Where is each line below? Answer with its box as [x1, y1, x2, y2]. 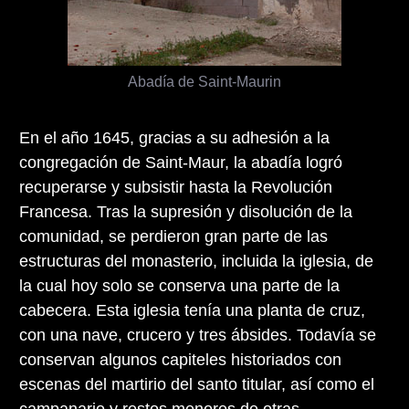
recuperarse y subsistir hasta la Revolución [19, 177, 332, 196]
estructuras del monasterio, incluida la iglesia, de [19, 251, 373, 270]
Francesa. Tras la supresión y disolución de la [19, 202, 352, 221]
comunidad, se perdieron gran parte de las [19, 226, 328, 246]
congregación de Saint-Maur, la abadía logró [19, 152, 342, 172]
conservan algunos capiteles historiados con [19, 350, 341, 369]
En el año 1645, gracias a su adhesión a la [19, 128, 330, 147]
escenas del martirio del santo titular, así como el [19, 374, 374, 393]
